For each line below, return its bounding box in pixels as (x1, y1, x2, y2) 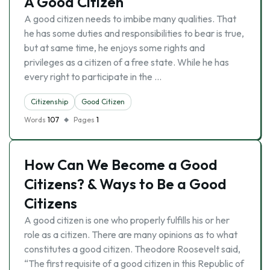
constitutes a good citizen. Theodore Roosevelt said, (24, 243, 240, 255)
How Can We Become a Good (24, 155, 218, 174)
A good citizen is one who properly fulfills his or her (24, 214, 230, 226)
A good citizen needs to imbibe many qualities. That (24, 13, 236, 25)
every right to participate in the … (24, 71, 162, 83)
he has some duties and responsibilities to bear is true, (24, 27, 244, 39)
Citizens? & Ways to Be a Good (24, 175, 227, 193)
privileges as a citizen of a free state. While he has (24, 56, 229, 68)
